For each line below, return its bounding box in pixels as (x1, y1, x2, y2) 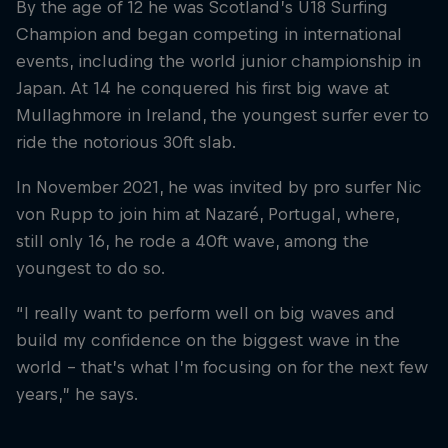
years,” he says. (16, 384, 138, 405)
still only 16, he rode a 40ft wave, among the (16, 231, 369, 252)
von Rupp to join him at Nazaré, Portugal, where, (16, 204, 399, 225)
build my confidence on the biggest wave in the (16, 330, 400, 351)
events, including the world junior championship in (16, 51, 421, 72)
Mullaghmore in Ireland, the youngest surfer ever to (16, 105, 429, 126)
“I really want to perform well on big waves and (16, 303, 395, 324)
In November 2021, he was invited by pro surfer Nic (16, 177, 422, 198)
